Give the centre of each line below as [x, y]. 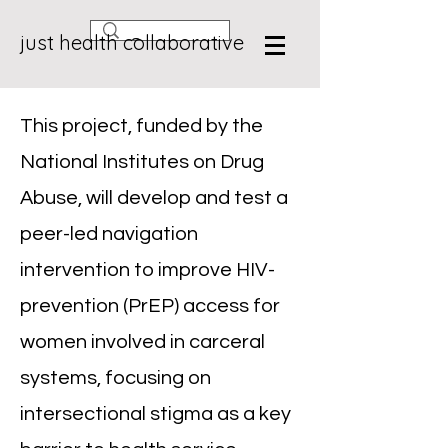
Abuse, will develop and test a [154, 198]
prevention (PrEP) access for [150, 306]
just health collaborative [132, 42]
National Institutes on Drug [142, 162]
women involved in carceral [142, 342]
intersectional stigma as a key [155, 414]
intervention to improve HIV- [147, 270]
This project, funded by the [141, 126]
